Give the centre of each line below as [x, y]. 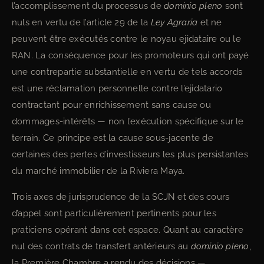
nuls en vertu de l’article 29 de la [81, 22]
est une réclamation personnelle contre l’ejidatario [117, 88]
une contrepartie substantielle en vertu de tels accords [127, 72]
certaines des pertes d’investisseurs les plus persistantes [130, 154]
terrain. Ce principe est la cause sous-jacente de [113, 138]
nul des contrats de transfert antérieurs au [101, 246]
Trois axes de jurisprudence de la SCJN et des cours [121, 197]
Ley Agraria [174, 22]
